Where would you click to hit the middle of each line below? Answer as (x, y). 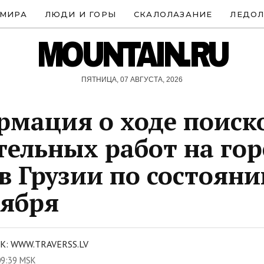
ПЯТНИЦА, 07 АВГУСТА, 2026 (132, 80)
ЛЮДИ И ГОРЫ (80, 14)
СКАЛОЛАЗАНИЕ (173, 14)
